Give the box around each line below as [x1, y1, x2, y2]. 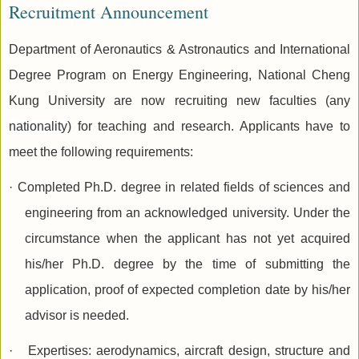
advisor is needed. [24, 308, 129, 322]
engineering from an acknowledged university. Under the [24, 205, 350, 220]
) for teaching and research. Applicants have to [67, 119, 350, 133]
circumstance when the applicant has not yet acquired [24, 231, 350, 245]
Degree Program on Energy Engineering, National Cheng [9, 67, 350, 82]
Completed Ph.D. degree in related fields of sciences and [13, 179, 350, 194]
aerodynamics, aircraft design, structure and [96, 343, 350, 357]
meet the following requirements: [9, 144, 193, 159]
